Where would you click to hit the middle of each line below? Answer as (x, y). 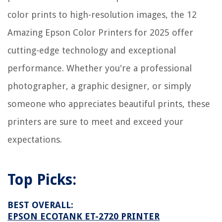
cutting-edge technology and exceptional (92, 51)
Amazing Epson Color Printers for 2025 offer (100, 33)
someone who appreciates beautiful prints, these (109, 104)
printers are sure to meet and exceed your (95, 122)
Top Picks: (42, 180)
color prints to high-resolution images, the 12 (102, 15)
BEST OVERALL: (40, 205)
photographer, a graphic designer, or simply (99, 86)
